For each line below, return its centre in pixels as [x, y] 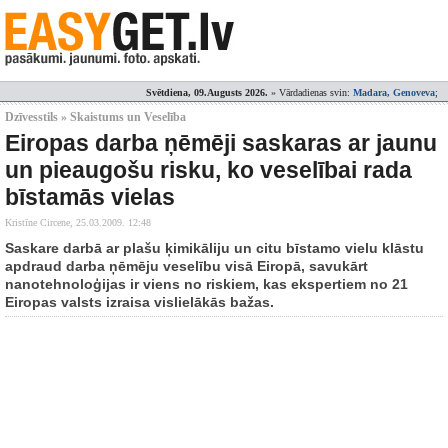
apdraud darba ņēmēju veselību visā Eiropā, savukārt [186, 266]
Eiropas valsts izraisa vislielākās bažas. [139, 302]
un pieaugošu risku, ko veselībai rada [208, 170]
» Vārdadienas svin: [310, 92]
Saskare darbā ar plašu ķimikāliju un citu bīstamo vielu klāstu [214, 248]
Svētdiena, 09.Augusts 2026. [207, 92]
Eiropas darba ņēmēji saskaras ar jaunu [221, 143]
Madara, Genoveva [394, 92]
